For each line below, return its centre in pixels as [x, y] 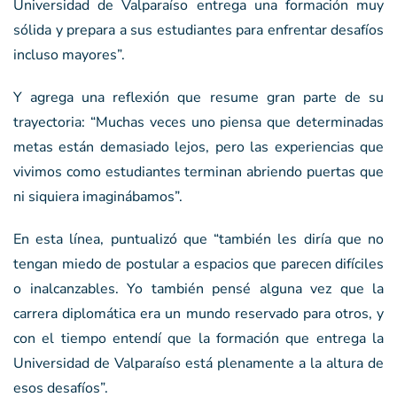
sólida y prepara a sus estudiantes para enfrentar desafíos [198, 30]
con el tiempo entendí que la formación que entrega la [198, 338]
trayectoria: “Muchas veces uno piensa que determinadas [198, 122]
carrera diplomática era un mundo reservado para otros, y [198, 313]
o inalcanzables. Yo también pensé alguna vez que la [198, 288]
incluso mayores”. [69, 54]
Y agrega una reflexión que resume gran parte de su [198, 97]
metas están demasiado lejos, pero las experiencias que [198, 147]
